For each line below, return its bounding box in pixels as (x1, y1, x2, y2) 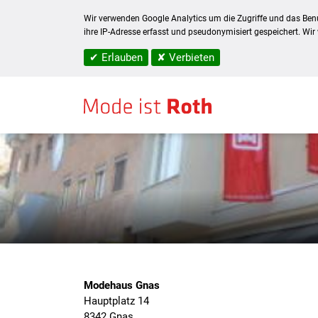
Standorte (115, 66, 153, 76)
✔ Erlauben (89, 51, 143, 64)
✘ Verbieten (157, 51, 214, 64)
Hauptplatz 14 (84, 295, 149, 307)
